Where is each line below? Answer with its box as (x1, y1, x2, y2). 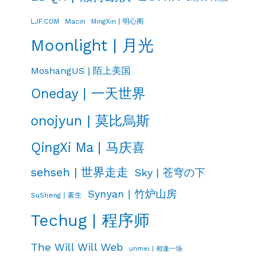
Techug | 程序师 (31, 211, 150, 230)
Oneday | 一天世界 (31, 85, 146, 101)
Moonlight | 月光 (31, 35, 154, 55)
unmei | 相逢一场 (129, 244, 182, 253)
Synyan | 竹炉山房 (88, 188, 177, 200)
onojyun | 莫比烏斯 (31, 112, 150, 129)
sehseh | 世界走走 (31, 164, 128, 179)
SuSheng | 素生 (31, 190, 82, 199)
